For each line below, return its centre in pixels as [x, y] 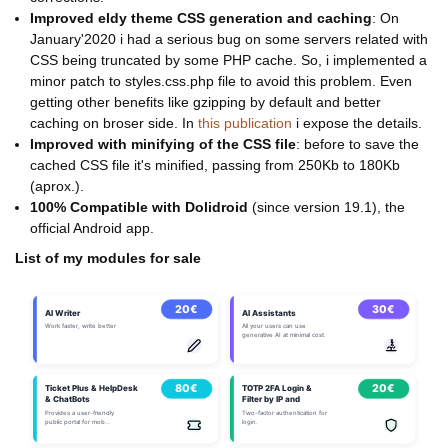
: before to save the [357, 144]
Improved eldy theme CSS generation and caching [201, 18]
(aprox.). [57, 186]
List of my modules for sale [108, 258]
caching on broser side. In [114, 123]
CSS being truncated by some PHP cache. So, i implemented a [228, 60]
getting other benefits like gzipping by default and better [205, 102]
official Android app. [92, 228]
